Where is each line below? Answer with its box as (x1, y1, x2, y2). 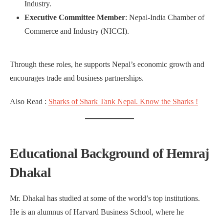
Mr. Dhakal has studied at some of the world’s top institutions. (10, 194, 200, 202)
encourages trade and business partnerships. (10, 74, 144, 82)
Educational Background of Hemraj (10, 146, 209, 161)
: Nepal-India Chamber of (125, 13, 204, 22)
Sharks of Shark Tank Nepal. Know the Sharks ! (48, 97, 198, 106)
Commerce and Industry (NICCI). (24, 27, 129, 35)
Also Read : (10, 97, 48, 106)
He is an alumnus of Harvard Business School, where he (10, 208, 184, 216)
